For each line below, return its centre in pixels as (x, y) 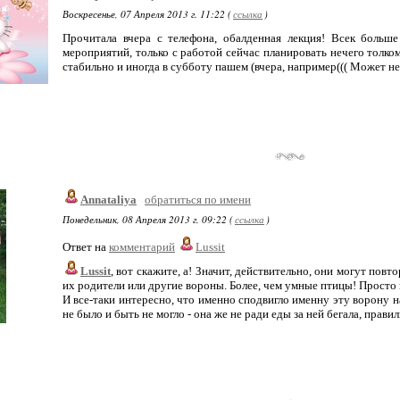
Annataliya (108, 200)
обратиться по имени (198, 200)
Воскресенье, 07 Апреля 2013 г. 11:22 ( (147, 14)
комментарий (142, 247)
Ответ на (86, 247)
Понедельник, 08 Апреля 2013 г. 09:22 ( (148, 219)
